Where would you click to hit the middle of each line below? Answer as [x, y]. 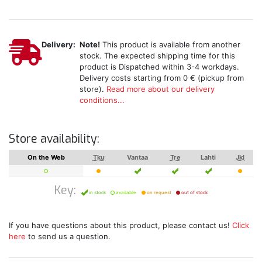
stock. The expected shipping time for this [157, 55]
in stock [96, 192]
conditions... [102, 100]
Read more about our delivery [160, 89]
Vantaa [137, 157]
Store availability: [54, 139]
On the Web [46, 157]
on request [158, 192]
